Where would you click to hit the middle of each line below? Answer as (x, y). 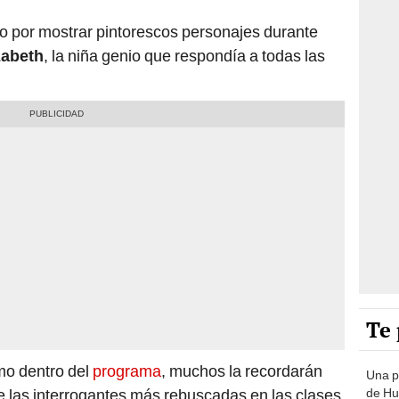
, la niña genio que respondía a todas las (184, 55)
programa (127, 370)
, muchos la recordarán (242, 370)
